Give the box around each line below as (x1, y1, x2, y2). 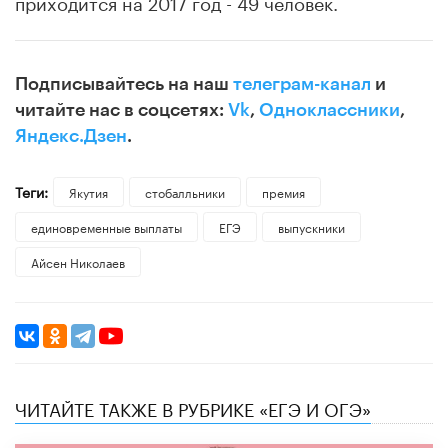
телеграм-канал (233, 74, 371, 93)
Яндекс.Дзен (15, 126, 127, 145)
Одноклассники (259, 100, 400, 119)
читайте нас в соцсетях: (15, 100, 228, 119)
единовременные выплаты (31, 216, 182, 236)
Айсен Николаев (31, 251, 125, 271)
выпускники (277, 216, 345, 236)
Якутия (68, 181, 108, 201)
